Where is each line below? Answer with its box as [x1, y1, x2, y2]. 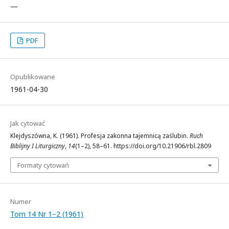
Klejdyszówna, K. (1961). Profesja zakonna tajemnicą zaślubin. [10, 131, 190, 140]
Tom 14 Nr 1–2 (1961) [10, 209, 83, 219]
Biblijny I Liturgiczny [10, 142, 65, 150]
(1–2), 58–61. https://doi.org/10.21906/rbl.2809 [75, 142, 211, 150]
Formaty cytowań [17, 161, 69, 170]
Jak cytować [10, 119, 45, 128]
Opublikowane [10, 72, 55, 81]
